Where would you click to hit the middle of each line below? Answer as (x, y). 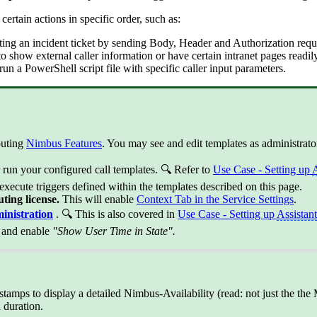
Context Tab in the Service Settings (215, 200)
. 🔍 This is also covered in (117, 214)
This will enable (99, 200)
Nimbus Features (64, 144)
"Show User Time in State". (114, 231)
